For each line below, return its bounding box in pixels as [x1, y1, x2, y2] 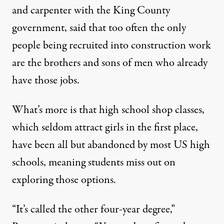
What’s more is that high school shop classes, [12, 101, 204, 118]
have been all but [12, 136, 85, 153]
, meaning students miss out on [43, 154, 175, 170]
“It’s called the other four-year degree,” [12, 201, 175, 217]
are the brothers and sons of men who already [12, 54, 207, 71]
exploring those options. [12, 171, 116, 188]
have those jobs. [12, 72, 79, 88]
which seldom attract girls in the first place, [12, 119, 198, 135]
